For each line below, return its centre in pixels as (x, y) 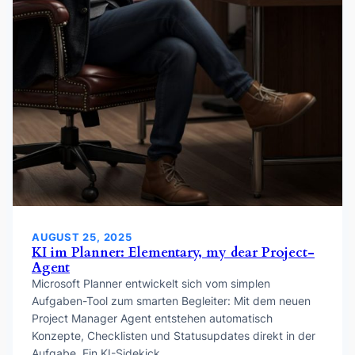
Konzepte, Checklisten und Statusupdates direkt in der (174, 335)
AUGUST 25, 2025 (82, 237)
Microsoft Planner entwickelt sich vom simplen (151, 283)
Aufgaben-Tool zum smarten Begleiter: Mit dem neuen (171, 300)
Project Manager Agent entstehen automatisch (152, 318)
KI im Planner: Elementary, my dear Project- (173, 252)
